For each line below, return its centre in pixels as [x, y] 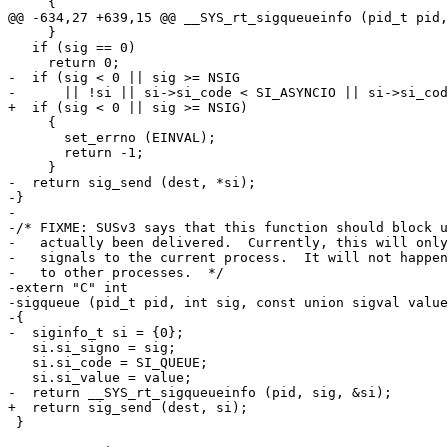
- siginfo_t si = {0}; [96, 333]
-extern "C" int [68, 288]
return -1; [76, 153]
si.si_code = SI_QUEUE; [108, 363]
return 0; [64, 63]
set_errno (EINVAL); [112, 138]
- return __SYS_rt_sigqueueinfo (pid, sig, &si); [200, 393]
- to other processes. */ [116, 273]
